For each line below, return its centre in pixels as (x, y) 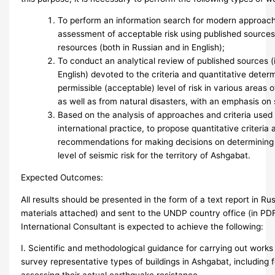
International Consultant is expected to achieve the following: (142, 226)
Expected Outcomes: (62, 177)
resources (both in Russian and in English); (141, 48)
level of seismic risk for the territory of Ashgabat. (154, 156)
